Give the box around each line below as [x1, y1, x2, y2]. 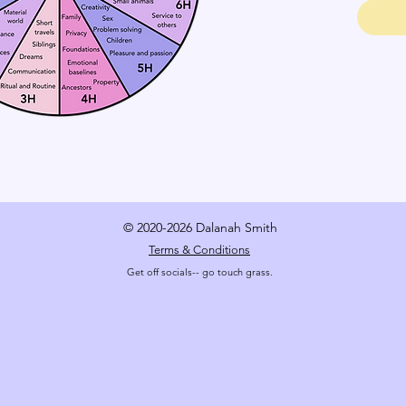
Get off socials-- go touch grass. [127, 265, 273, 278]
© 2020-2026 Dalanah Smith [122, 218, 277, 236]
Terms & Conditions [149, 242, 250, 256]
